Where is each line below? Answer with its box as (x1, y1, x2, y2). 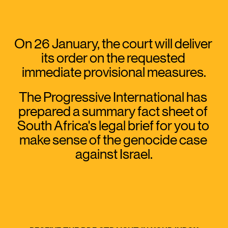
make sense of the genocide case (19, 131, 207, 148)
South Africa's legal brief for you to (17, 117, 209, 133)
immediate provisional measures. (22, 64, 206, 80)
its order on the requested (41, 49, 185, 66)
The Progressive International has (19, 89, 207, 105)
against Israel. (75, 146, 153, 162)
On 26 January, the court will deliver (14, 35, 212, 51)
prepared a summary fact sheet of (18, 103, 208, 119)
